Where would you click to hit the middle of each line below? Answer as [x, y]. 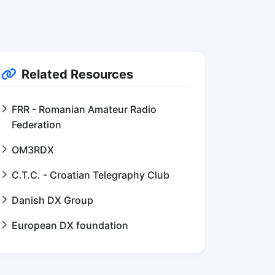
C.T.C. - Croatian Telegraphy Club [91, 175]
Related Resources [77, 74]
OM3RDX [33, 150]
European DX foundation [70, 225]
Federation [37, 125]
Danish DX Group [52, 200]
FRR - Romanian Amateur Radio [84, 109]
